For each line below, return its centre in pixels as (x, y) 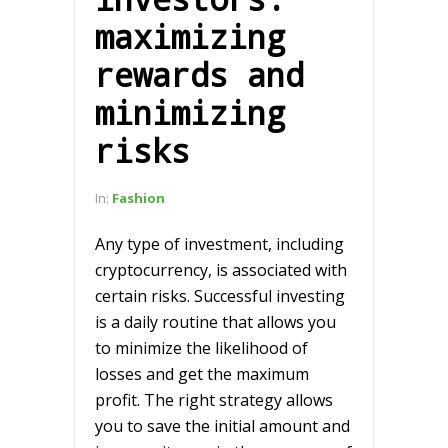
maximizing (190, 36)
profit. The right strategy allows (214, 399)
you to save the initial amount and (222, 425)
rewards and (199, 74)
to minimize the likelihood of (201, 347)
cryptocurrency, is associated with (221, 269)
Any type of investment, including (219, 243)
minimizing (190, 112)
